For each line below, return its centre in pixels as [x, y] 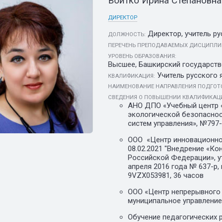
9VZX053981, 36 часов [166, 176]
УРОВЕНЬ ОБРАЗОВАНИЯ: [142, 56]
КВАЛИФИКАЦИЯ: [132, 76]
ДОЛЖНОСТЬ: [127, 35]
